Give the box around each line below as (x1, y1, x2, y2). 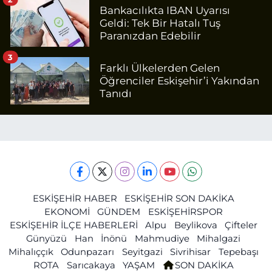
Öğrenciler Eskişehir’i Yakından (100, 74, 259, 87)
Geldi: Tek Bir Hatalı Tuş (100, 16, 220, 29)
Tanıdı (100, 87, 132, 100)
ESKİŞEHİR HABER (32, 192, 117, 204)
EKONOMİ (44, 206, 90, 217)
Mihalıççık (8, 246, 53, 257)
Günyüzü (26, 233, 67, 244)
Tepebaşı (218, 246, 259, 257)
